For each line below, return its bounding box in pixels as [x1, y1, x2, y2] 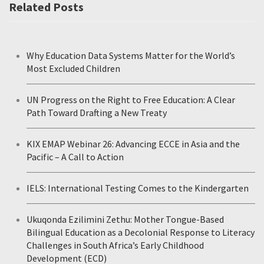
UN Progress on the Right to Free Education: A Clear [27, 93, 235, 105]
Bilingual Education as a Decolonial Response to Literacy [27, 226, 255, 238]
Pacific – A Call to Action [27, 150, 124, 163]
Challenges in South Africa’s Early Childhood [27, 239, 204, 251]
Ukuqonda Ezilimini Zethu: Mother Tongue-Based [27, 213, 224, 225]
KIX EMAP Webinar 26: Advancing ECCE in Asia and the [27, 137, 240, 150]
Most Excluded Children [27, 62, 120, 74]
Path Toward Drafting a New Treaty [27, 106, 167, 118]
